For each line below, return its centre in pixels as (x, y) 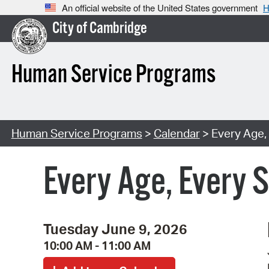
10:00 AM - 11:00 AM (97, 245)
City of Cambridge (99, 29)
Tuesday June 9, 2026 (115, 228)
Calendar (177, 134)
